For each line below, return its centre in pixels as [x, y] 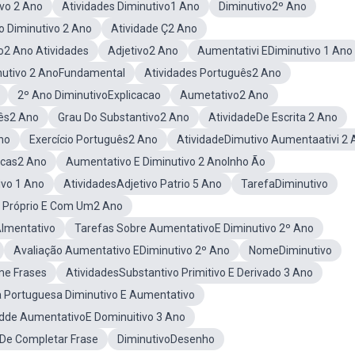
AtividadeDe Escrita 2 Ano [273, 117]
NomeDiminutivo [290, 250]
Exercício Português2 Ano [94, 139]
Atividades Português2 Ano [213, 73]
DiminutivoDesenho [166, 339]
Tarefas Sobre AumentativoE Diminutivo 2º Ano [194, 228]
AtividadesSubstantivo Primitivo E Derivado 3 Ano [189, 273]
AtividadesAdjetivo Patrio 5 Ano [143, 184]
